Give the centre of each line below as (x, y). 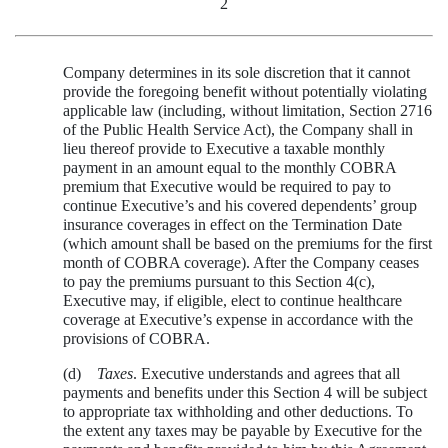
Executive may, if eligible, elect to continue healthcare (232, 300)
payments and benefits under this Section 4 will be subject (245, 392)
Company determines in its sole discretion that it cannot (236, 72)
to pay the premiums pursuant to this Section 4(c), (219, 281)
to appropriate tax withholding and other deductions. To (238, 411)
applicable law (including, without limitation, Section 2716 (247, 110)
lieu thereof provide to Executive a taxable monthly (224, 148)
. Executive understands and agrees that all (266, 373)
